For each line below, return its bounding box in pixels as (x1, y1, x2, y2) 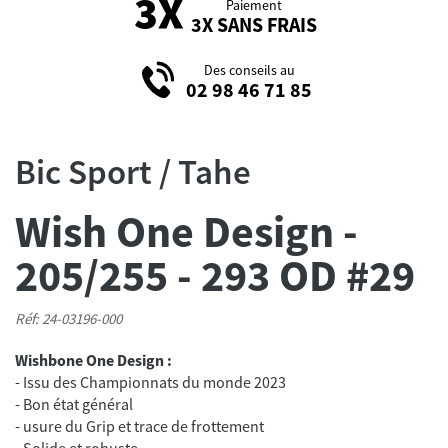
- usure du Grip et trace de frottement (15, 415, 264, 436)
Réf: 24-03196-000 (15, 308, 122, 328)
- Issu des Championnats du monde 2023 (15, 371, 286, 392)
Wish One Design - (15, 203, 358, 259)
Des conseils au (203, 61, 295, 80)
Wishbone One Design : (15, 349, 172, 370)
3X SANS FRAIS (190, 12, 317, 38)
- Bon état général (15, 393, 133, 414)
